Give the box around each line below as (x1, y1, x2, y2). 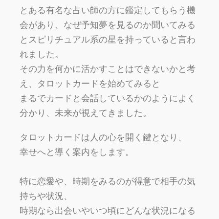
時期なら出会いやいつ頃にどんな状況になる (20, 205, 196, 216)
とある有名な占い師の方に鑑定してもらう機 (20, 5, 196, 16)
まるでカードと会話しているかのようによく (20, 93, 196, 104)
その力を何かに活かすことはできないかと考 (20, 64, 196, 74)
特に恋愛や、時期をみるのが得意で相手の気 (20, 176, 196, 187)
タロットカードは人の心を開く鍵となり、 (20, 132, 187, 143)
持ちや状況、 (20, 191, 72, 201)
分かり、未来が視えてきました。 (20, 108, 152, 118)
